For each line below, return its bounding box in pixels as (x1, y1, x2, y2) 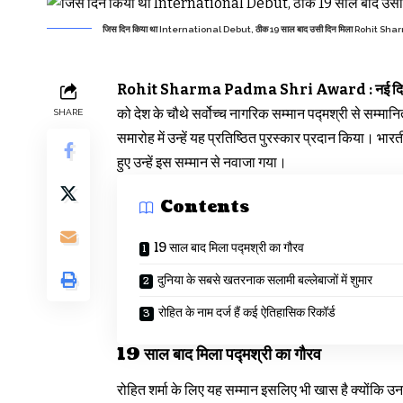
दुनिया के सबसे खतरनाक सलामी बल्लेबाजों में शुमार (157, 271, 372, 289)
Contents (160, 196, 249, 219)
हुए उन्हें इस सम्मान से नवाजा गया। (117, 153, 287, 171)
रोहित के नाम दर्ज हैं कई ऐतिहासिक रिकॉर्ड (158, 303, 336, 321)
